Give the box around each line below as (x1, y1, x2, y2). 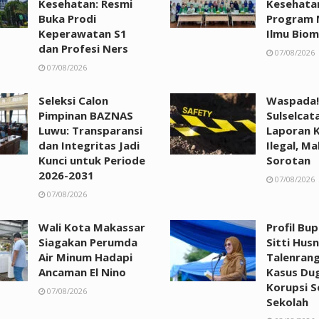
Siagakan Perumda (38, 234, 137, 249)
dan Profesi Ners (38, 41, 128, 56)
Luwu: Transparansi (38, 122, 142, 137)
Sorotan (266, 152, 310, 167)
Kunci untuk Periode (38, 152, 145, 167)
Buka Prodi (38, 11, 96, 26)
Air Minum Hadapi (38, 249, 132, 264)
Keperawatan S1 (38, 26, 127, 41)
